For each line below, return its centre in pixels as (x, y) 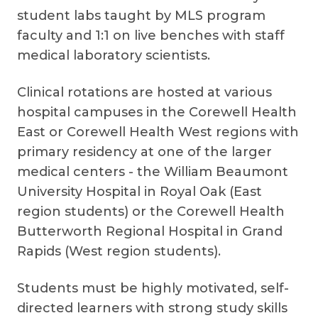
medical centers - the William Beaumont (153, 172)
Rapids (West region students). (121, 251)
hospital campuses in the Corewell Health (157, 112)
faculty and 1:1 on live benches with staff (151, 35)
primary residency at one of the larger (144, 152)
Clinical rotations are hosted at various (144, 92)
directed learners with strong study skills (152, 308)
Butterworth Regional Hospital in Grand (150, 231)
